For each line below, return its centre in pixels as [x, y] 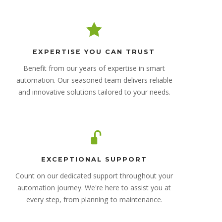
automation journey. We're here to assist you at [94, 187]
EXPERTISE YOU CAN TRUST [94, 52]
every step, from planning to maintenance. [94, 199]
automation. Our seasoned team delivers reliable [94, 80]
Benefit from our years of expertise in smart [94, 68]
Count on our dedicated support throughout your [94, 175]
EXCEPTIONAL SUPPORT [94, 159]
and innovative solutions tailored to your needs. [94, 92]
